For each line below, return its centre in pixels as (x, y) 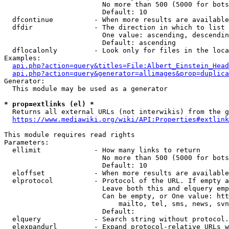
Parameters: (27, 142)
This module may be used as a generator (86, 89)
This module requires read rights (70, 135)
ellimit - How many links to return (102, 150)
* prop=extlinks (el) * (49, 104)
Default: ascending (90, 43)
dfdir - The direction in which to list (114, 27)
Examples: (22, 58)
